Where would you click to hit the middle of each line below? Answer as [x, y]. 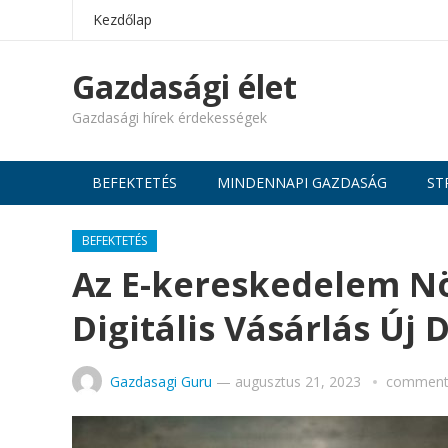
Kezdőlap [122, 19]
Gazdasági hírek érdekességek [169, 117]
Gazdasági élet [184, 86]
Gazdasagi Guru [161, 381]
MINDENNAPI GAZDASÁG [302, 182]
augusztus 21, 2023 [298, 381]
